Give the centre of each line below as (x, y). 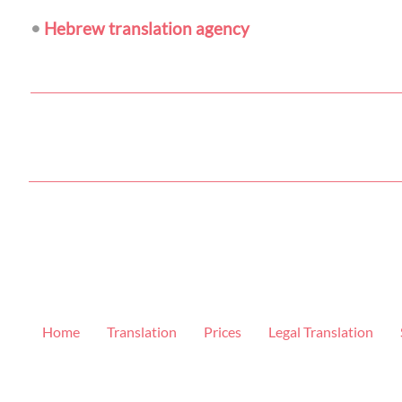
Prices (223, 331)
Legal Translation (321, 331)
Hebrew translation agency (146, 28)
